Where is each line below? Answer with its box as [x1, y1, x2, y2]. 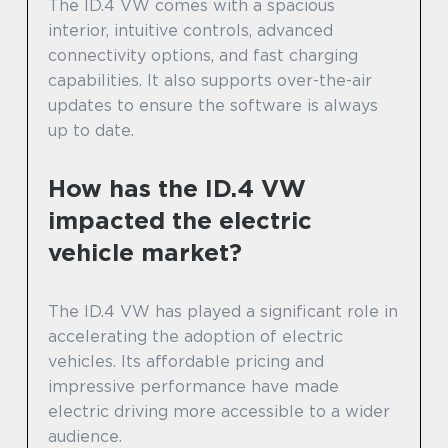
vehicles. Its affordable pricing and [48, 352, 324, 371]
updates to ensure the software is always [48, 96, 378, 115]
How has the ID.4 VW [48, 174, 306, 203]
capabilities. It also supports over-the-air [48, 71, 372, 90]
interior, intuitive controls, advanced [48, 21, 333, 40]
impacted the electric [48, 206, 312, 235]
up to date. [48, 121, 134, 140]
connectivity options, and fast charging [48, 46, 358, 65]
